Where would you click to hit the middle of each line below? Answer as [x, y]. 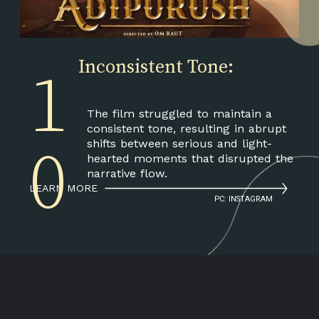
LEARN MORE [64, 188]
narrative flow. [127, 173]
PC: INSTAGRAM [244, 199]
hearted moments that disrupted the [190, 158]
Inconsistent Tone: [156, 67]
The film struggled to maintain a [179, 113]
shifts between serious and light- [179, 143]
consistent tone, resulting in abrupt [186, 128]
